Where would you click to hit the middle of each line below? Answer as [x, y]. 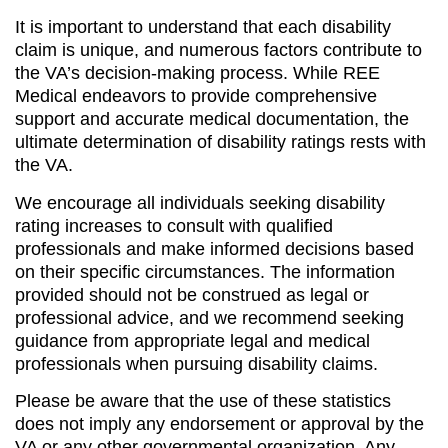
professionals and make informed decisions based [214, 248]
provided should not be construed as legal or [192, 294]
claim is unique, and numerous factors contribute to [218, 50]
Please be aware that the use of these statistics [203, 401]
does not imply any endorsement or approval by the [219, 424]
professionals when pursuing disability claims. [196, 363]
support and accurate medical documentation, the [212, 119]
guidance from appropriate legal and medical [192, 340]
